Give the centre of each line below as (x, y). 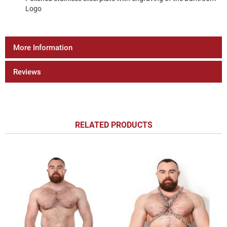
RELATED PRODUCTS (113, 125)
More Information (43, 48)
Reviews (27, 72)
